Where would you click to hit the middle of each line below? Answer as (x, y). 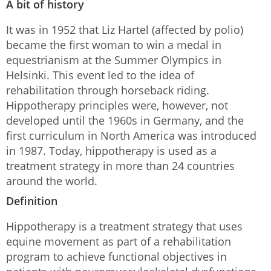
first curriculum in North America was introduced (131, 135)
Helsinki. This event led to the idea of (100, 75)
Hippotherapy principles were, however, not (117, 105)
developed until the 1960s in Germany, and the (125, 120)
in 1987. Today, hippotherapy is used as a (111, 151)
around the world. (52, 181)
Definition (32, 201)
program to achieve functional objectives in (116, 256)
